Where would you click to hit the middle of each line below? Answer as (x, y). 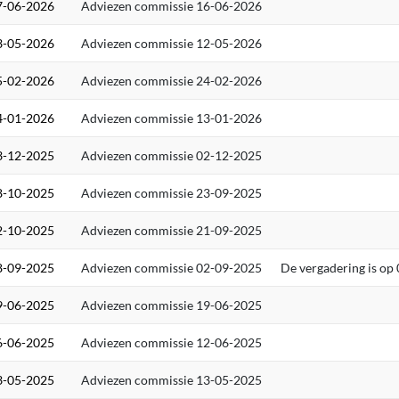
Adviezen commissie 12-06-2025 (171, 342)
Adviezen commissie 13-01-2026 (171, 118)
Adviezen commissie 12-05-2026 (171, 43)
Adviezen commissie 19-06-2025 (171, 305)
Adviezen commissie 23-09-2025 (171, 193)
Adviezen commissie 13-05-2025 (171, 380)
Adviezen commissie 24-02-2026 (171, 81)
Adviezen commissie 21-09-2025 (171, 230)
